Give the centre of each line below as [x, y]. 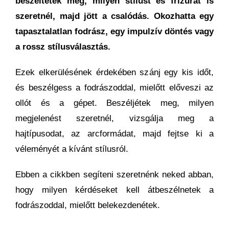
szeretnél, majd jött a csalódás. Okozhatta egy [114, 16]
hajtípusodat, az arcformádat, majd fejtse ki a [114, 133]
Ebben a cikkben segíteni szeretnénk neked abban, [114, 174]
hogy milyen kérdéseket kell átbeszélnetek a [114, 190]
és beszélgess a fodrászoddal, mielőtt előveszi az [114, 87]
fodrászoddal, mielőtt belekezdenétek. [88, 205]
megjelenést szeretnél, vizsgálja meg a [114, 118]
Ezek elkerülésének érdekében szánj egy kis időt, [114, 72]
